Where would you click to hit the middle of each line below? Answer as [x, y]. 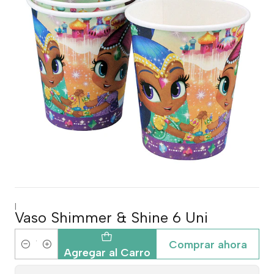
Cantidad [34, 251]
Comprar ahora [208, 244]
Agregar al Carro [107, 252]
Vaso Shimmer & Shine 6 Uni [111, 217]
